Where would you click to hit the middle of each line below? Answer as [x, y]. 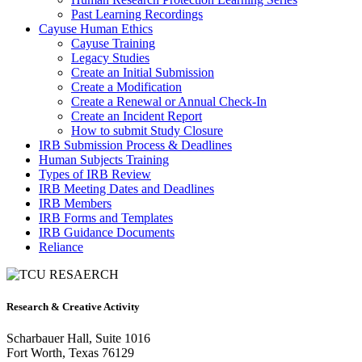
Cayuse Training [113, 44]
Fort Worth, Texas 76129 [70, 352]
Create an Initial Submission [143, 73]
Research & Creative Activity [73, 306]
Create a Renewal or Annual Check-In [169, 102]
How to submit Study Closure [147, 131]
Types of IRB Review [95, 175]
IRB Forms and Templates [106, 218]
